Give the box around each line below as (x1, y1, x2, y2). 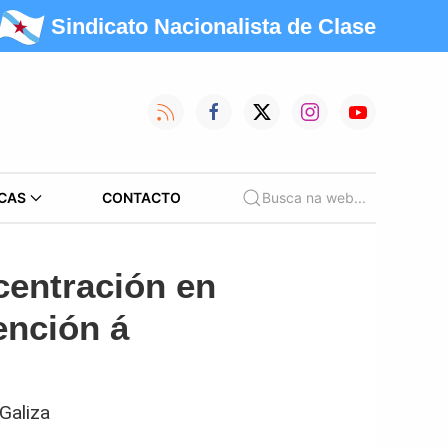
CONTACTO (102, 189, 182, 206)
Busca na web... (261, 189, 366, 206)
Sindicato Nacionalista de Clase (51, 13, 376, 39)
